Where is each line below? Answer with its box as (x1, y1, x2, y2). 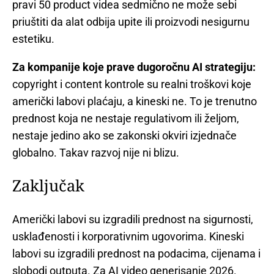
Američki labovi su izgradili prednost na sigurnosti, (12, 213, 253, 226)
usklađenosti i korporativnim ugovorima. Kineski (12, 230, 244, 243)
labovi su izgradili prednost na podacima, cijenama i (12, 247, 261, 261)
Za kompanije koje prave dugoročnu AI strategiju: (12, 60, 256, 73)
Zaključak (12, 175, 84, 197)
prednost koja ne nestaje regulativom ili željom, (12, 111, 239, 125)
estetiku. (12, 32, 54, 45)
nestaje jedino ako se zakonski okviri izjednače (12, 128, 237, 142)
